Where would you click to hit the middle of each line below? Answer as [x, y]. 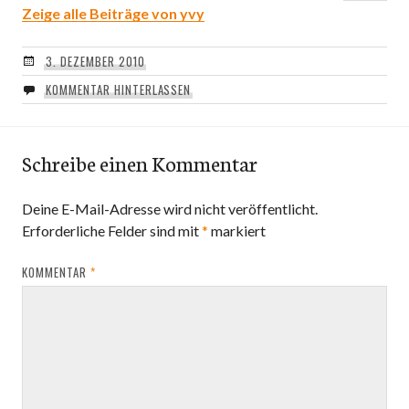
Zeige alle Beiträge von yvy [113, 13]
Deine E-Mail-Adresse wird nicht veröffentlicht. [170, 209]
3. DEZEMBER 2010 [95, 61]
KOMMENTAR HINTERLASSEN [118, 89]
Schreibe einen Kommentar [140, 163]
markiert [237, 231]
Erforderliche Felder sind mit [112, 231]
